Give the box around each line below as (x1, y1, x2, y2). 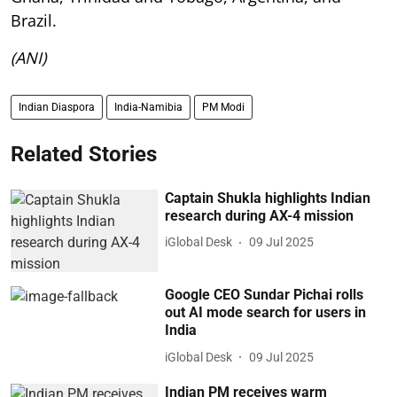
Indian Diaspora (19, 100, 95, 113)
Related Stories (11, 141, 157, 167)
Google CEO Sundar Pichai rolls (165, 286, 364, 304)
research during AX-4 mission (165, 206, 354, 224)
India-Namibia (114, 100, 183, 113)
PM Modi (202, 100, 245, 113)
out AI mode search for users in (165, 304, 367, 322)
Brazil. (11, 9, 57, 31)
